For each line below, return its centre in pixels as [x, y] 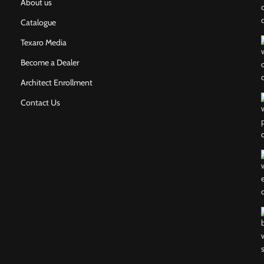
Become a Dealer [50, 62]
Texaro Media [44, 42]
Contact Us [41, 103]
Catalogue [39, 22]
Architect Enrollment [57, 82]
